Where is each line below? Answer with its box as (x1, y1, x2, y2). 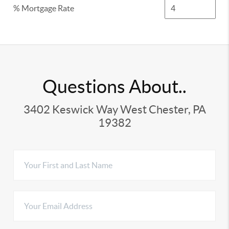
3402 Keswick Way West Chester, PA (23, 103, 206, 116)
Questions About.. (42, 76, 187, 97)
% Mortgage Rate (13, 4, 75, 13)
